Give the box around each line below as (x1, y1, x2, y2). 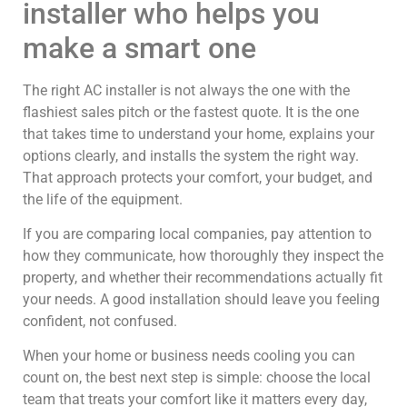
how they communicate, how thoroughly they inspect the (23, 246, 383, 264)
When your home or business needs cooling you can (23, 347, 355, 365)
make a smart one (23, 30, 256, 65)
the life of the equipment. (23, 190, 183, 208)
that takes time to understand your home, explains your (23, 124, 374, 143)
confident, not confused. (23, 312, 177, 330)
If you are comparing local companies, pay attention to (23, 224, 372, 243)
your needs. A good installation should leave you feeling (23, 290, 380, 308)
